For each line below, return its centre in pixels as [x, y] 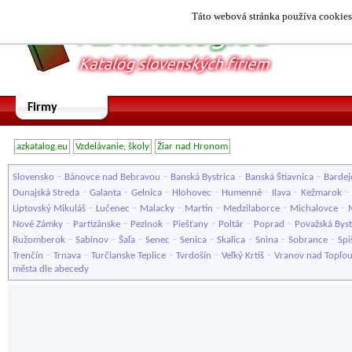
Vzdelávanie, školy [112, 147]
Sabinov [92, 240]
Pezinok [147, 224]
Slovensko [33, 177]
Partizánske [97, 224]
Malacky [157, 209]
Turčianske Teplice [128, 256]
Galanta [105, 193]
